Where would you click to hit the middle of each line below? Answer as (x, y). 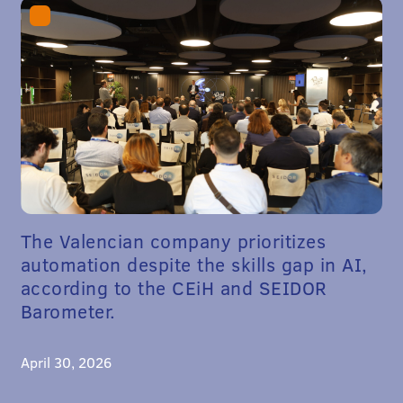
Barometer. (68, 310)
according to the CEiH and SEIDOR (174, 287)
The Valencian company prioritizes (173, 240)
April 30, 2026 (66, 362)
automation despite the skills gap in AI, (194, 264)
